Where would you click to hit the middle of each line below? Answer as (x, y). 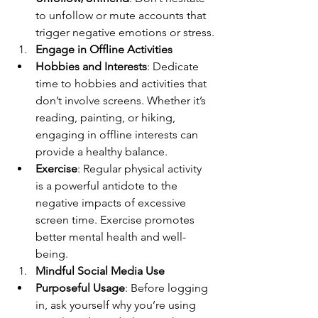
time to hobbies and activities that (122, 83)
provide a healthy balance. (102, 151)
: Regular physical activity (141, 168)
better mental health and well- (111, 236)
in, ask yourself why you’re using (117, 305)
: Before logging (168, 287)
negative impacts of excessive (112, 202)
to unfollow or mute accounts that (122, 15)
